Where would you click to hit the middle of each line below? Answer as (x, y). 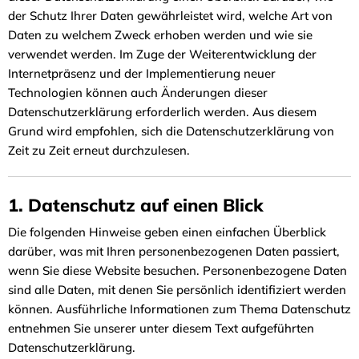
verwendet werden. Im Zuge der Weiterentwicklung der (162, 54)
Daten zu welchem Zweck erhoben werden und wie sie (160, 34)
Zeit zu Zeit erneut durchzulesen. (101, 150)
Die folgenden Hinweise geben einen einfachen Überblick (167, 232)
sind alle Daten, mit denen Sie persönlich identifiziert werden (177, 290)
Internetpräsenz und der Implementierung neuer (142, 73)
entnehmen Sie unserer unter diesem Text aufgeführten (161, 328)
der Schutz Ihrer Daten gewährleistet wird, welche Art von (170, 15)
